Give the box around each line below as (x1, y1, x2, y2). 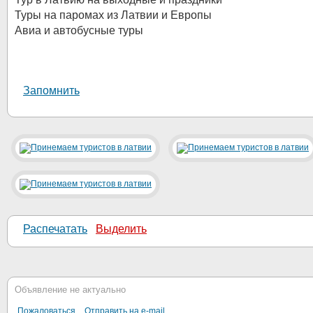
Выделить (96, 223, 147, 235)
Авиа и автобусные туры (15, 24, 143, 36)
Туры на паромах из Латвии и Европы (15, 9, 212, 21)
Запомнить (23, 85, 80, 96)
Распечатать (23, 223, 87, 235)
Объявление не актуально (15, 284, 126, 295)
